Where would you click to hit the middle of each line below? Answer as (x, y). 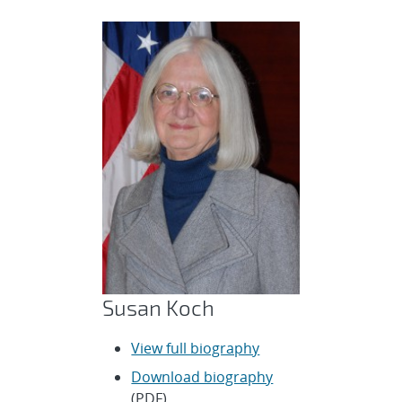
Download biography (202, 377)
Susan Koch (159, 308)
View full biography (196, 349)
